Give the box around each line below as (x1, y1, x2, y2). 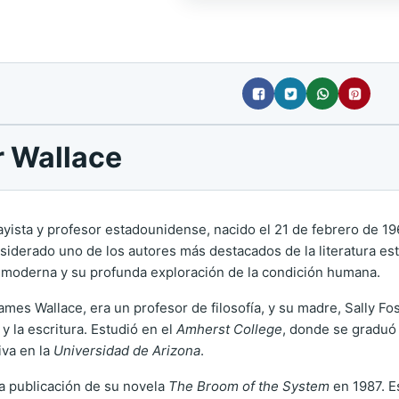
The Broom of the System (168, 378, 330, 395)
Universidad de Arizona (53, 342, 200, 359)
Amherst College (176, 321, 282, 338)
